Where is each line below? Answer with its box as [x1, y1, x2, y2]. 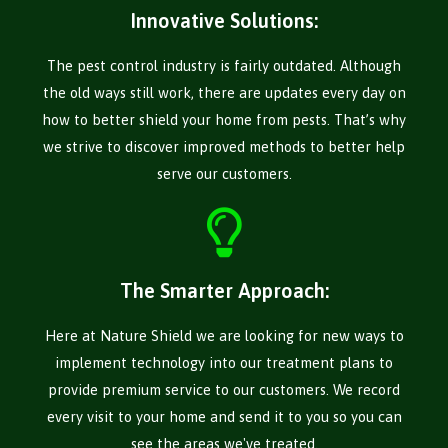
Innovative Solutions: [130, 9, 318, 33]
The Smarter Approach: [119, 279, 329, 303]
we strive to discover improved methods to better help [43, 138, 405, 156]
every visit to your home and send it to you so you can [46, 408, 402, 426]
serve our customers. [156, 165, 292, 183]
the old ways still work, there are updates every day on [42, 84, 406, 102]
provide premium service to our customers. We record [48, 381, 400, 399]
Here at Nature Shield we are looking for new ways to [44, 327, 404, 345]
